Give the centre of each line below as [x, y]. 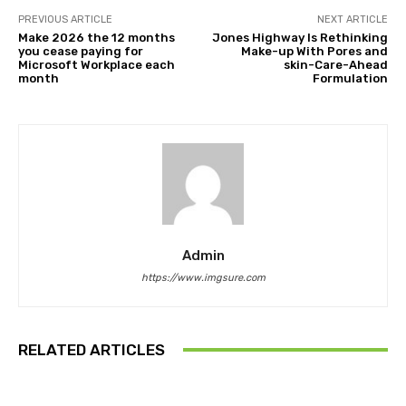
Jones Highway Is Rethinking [300, 37]
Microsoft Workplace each [97, 64]
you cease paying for [81, 51]
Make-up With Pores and [314, 51]
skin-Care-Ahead [335, 64]
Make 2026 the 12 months [97, 37]
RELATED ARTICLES [92, 349]
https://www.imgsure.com [203, 277]
